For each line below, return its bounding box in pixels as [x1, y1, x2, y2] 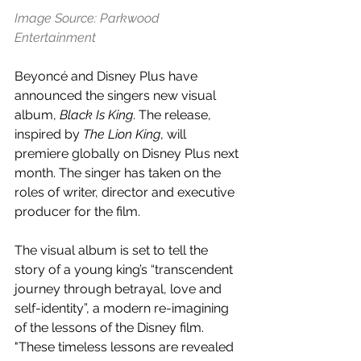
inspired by [15, 126, 83, 142]
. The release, [133, 106, 214, 122]
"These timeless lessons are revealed [15, 338, 237, 355]
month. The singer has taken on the [15, 164, 224, 180]
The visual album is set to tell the [15, 242, 211, 258]
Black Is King [60, 106, 133, 122]
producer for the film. [15, 203, 140, 219]
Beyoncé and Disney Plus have [15, 68, 201, 84]
